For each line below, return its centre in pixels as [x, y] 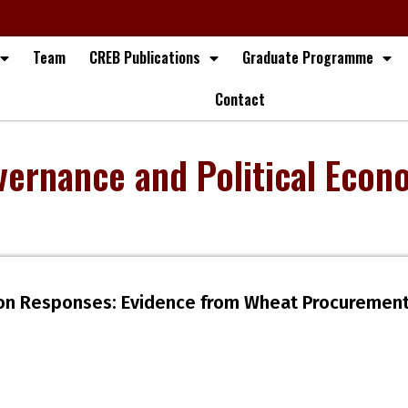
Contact [240, 99]
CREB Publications [145, 57]
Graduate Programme [308, 57]
